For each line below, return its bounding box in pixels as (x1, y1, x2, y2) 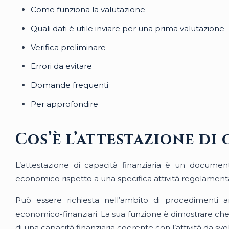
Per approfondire (31, 99, 98, 109)
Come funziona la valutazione (31, 5, 145, 14)
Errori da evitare (31, 61, 92, 71)
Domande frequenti (31, 80, 108, 90)
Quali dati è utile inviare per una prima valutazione (31, 24, 224, 33)
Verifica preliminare (31, 42, 106, 52)
